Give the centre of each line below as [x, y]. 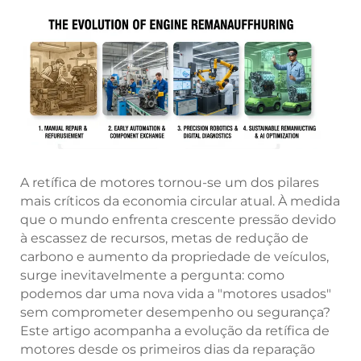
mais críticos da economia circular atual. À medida [180, 201]
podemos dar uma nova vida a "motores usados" [176, 294]
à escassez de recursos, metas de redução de [164, 239]
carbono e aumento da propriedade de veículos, [174, 257]
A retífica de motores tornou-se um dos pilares [170, 183]
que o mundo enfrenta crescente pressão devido [178, 220]
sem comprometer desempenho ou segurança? [175, 313]
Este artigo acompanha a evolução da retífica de [175, 331]
